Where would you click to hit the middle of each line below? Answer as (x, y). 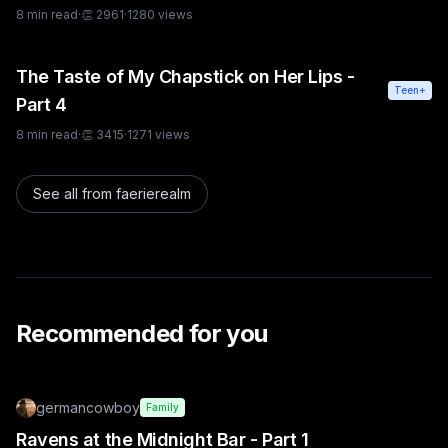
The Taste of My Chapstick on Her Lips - (185, 76)
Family (162, 407)
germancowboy (88, 407)
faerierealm (153, 193)
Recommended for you (142, 333)
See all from (74, 193)
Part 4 (41, 104)
